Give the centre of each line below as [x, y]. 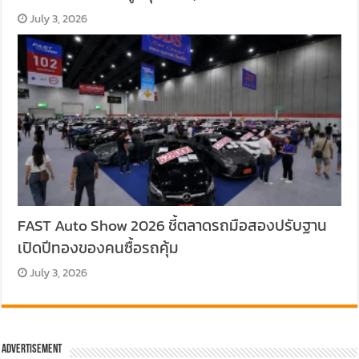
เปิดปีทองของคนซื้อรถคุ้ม [99, 248]
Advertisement [32, 350]
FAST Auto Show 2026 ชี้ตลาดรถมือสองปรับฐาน [173, 226]
